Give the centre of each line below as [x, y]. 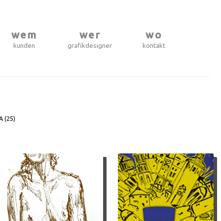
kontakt [154, 46]
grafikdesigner [90, 46]
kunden [24, 46]
